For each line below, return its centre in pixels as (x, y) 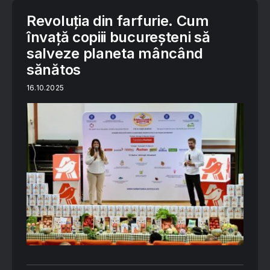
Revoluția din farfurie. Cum (118, 20)
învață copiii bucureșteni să (118, 37)
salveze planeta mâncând (115, 53)
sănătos (54, 69)
